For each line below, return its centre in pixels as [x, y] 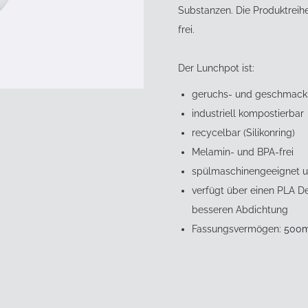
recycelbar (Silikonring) [243, 133]
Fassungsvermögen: [236, 229]
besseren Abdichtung [240, 210]
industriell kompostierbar [247, 113]
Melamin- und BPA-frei [242, 152]
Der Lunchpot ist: [216, 68]
